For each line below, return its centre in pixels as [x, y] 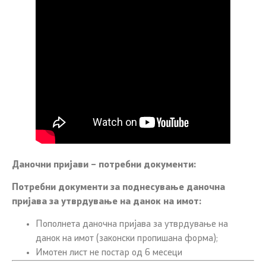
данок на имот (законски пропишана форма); [127, 239]
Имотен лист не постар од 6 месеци [109, 253]
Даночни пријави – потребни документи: [104, 165]
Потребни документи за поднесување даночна [118, 187]
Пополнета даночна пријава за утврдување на [132, 225]
